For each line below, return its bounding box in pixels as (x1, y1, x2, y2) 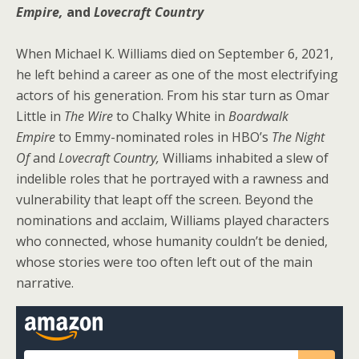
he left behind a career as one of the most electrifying (16, 66, 338, 83)
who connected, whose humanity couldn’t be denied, (16, 232, 328, 250)
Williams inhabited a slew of (159, 149, 329, 167)
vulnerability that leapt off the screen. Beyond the (16, 191, 313, 208)
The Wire (64, 107, 113, 125)
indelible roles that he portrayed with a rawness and (16, 170, 329, 188)
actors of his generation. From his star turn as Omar (16, 87, 329, 104)
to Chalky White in (113, 107, 228, 125)
